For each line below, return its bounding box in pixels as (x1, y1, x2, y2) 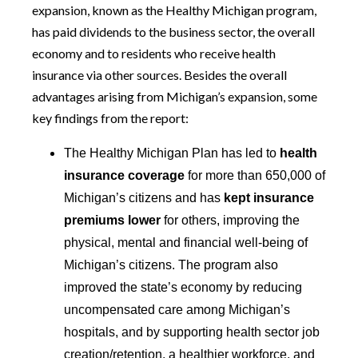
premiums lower (64, 213, 161, 227)
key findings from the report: (32, 110, 189, 125)
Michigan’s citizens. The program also (64, 258, 278, 272)
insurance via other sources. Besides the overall (32, 67, 287, 82)
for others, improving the (161, 213, 300, 227)
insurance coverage (64, 169, 185, 182)
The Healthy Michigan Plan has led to (64, 146, 280, 160)
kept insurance (224, 191, 314, 205)
